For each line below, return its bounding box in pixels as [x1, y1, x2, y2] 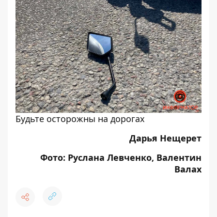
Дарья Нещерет [129, 132, 201, 144]
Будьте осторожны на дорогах [15, 113, 145, 124]
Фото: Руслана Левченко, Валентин [40, 152, 201, 163]
